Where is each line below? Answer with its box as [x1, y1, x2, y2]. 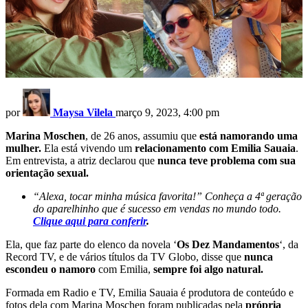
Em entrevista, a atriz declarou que [5, 155, 157, 167]
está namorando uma [199, 130, 298, 142]
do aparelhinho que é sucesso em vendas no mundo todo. [33, 203, 281, 215]
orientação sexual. [5, 167, 89, 179]
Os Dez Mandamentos [177, 239, 279, 251]
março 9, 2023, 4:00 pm [115, 107, 219, 119]
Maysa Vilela [53, 107, 113, 119]
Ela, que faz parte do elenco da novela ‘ [5, 239, 177, 251]
